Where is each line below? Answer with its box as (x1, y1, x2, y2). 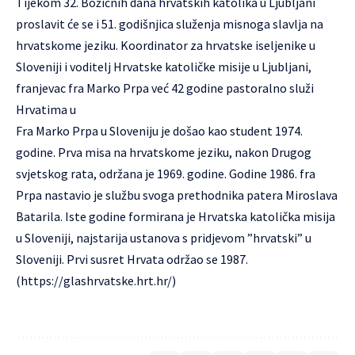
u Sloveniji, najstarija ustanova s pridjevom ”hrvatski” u (16, 230, 311, 246)
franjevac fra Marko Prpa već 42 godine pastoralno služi (16, 80, 314, 96)
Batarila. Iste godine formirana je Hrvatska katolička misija (16, 208, 335, 224)
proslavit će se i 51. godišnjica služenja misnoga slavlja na (16, 16, 323, 32)
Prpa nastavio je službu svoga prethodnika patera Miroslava (16, 187, 338, 203)
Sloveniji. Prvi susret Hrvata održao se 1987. (16, 251, 248, 267)
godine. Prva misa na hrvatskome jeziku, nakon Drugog (16, 144, 311, 160)
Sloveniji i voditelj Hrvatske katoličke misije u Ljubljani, (16, 59, 311, 74)
